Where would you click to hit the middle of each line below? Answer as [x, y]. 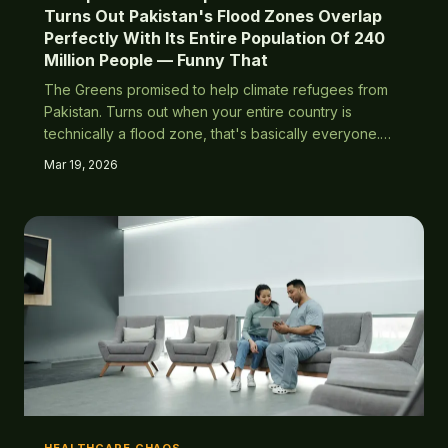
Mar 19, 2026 [81, 164]
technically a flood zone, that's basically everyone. [212, 133]
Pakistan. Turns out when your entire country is [198, 111]
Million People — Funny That [156, 60]
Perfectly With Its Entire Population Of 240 [214, 38]
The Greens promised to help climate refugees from [216, 89]
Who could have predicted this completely [184, 155]
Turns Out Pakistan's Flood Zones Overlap [213, 16]
